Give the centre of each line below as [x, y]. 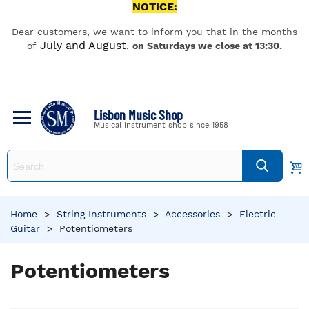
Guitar [25, 228]
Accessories [192, 214]
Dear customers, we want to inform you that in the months [154, 32]
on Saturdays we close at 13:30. [207, 46]
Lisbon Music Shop [138, 114]
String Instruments [101, 214]
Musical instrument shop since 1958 [161, 125]
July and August [83, 45]
